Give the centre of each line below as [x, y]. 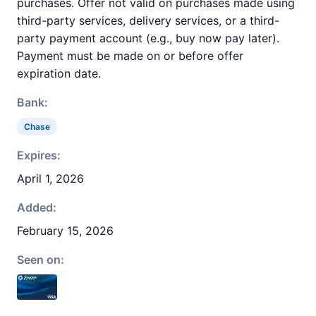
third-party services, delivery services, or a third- [148, 20]
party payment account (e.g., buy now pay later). [148, 38]
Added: [37, 207]
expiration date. [59, 73]
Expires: [39, 155]
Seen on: [41, 260]
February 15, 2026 [65, 231]
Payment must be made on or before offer [130, 56]
